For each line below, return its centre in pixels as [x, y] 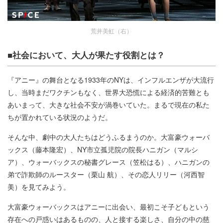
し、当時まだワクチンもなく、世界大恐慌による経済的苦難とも [109, 92]
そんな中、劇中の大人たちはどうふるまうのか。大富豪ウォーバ [109, 137]
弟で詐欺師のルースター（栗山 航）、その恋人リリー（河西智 [106, 174]
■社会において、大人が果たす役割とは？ [86, 55]
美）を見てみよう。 [39, 186]
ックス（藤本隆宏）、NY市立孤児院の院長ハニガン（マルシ [103, 149]
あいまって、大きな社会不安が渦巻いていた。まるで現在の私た [109, 104]
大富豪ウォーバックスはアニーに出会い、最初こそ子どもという [109, 206]
